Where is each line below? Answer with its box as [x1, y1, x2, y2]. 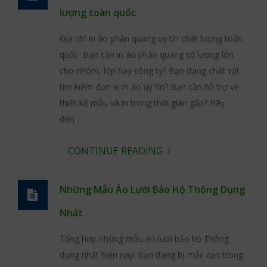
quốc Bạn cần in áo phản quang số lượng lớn [59, 49, 234, 60]
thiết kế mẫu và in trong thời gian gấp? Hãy [59, 97, 225, 108]
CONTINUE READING [67, 144, 167, 157]
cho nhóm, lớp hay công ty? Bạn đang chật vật [59, 65, 240, 76]
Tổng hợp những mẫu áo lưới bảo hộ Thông [59, 233, 229, 244]
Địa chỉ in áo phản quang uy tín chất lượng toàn [59, 33, 243, 44]
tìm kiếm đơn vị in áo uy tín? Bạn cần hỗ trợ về [59, 81, 239, 92]
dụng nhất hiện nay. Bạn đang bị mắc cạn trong [59, 249, 243, 260]
